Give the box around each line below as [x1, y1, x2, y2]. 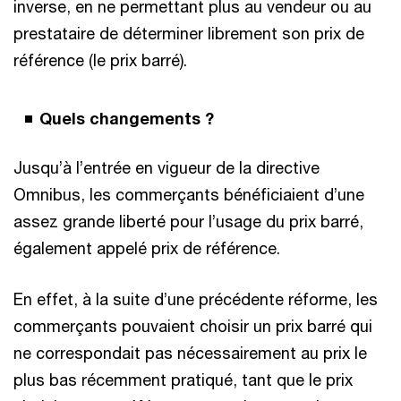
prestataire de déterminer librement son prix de [13, 22, 364, 43]
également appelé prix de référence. [13, 237, 280, 258]
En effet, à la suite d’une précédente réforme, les [13, 288, 378, 309]
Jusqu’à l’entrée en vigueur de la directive [13, 157, 320, 177]
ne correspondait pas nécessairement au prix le [13, 342, 367, 363]
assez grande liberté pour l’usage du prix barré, [13, 210, 363, 231]
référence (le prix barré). [13, 49, 187, 70]
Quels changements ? [39, 107, 214, 128]
